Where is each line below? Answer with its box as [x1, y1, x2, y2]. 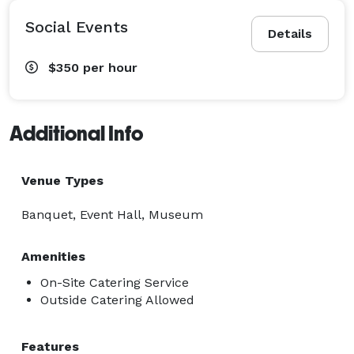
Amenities [21, 248, 85, 264]
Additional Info [9, 121, 143, 145]
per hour [83, 59, 137, 75]
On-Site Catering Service [40, 274, 189, 290]
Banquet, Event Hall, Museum [21, 206, 203, 222]
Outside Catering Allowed [40, 292, 194, 307]
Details [268, 25, 312, 41]
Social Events [25, 17, 128, 36]
